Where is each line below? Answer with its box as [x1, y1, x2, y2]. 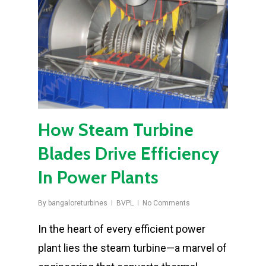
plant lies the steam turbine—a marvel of [38, 242, 227, 254]
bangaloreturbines [48, 199, 107, 207]
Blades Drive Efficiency [38, 142, 219, 164]
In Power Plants [38, 166, 159, 188]
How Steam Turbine [38, 119, 194, 141]
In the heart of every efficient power [38, 223, 205, 235]
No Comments [142, 199, 190, 207]
